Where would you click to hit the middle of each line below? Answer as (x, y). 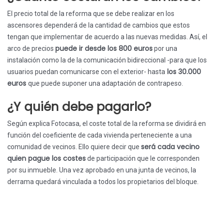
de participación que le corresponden (143, 158)
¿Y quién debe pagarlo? (79, 107)
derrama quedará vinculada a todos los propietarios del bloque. (103, 182)
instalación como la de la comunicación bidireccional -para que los (107, 60)
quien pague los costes (46, 158)
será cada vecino (170, 147)
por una (165, 48)
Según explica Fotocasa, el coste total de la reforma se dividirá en (107, 124)
